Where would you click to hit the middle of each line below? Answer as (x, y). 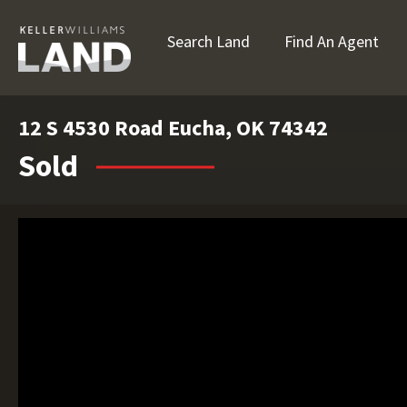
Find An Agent (332, 41)
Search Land (208, 41)
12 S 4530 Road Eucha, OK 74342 (173, 128)
